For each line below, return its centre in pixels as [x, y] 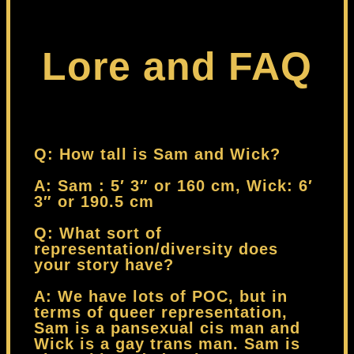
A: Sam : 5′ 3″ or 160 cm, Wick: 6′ [173, 186]
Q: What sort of [98, 233]
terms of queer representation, [161, 312]
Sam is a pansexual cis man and [167, 328]
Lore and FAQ [177, 66]
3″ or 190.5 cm [94, 201]
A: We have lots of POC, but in [161, 296]
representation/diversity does [156, 249]
